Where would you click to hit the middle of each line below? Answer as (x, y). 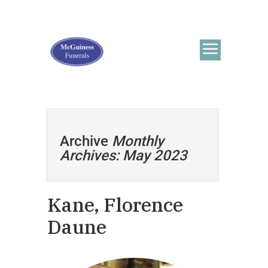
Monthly (138, 141)
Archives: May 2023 (124, 156)
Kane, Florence (115, 205)
